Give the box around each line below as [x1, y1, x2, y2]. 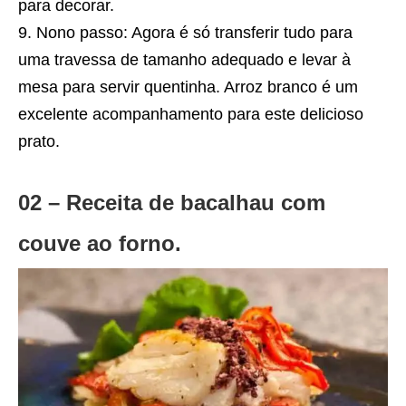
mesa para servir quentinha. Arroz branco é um [18, 77, 358, 96]
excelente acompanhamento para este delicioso [18, 104, 363, 123]
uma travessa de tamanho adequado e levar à [18, 50, 351, 69]
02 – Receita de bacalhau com [18, 189, 325, 215]
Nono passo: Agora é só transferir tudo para [36, 23, 353, 42]
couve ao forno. [18, 230, 181, 256]
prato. [18, 131, 60, 150]
